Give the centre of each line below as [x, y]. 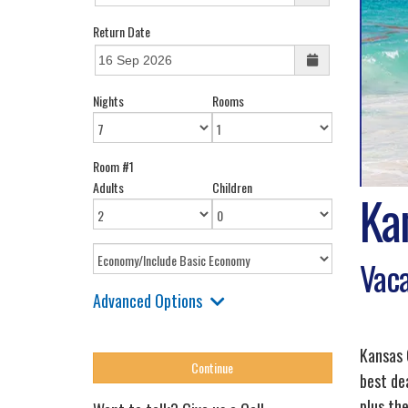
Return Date [122, 31]
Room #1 [113, 166]
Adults [108, 187]
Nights [108, 101]
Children [233, 187]
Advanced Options [148, 301]
